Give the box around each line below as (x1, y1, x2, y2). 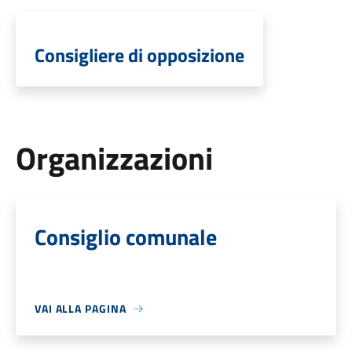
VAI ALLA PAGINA (34, 300, 126, 317)
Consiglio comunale (34, 220, 217, 254)
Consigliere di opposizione (34, 41, 244, 69)
